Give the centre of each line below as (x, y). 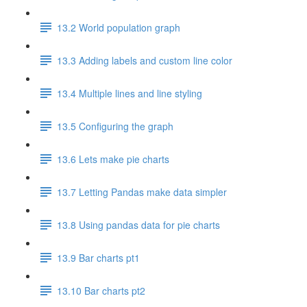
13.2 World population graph (119, 27)
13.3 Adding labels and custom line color (145, 60)
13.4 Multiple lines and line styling (130, 93)
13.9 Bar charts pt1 (98, 257)
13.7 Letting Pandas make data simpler (142, 192)
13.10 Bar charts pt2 (101, 290)
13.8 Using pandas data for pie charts (138, 224)
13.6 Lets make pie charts (113, 159)
